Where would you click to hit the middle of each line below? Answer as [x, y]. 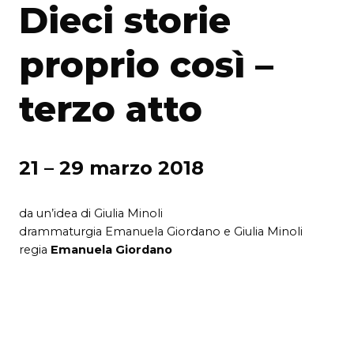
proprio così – [146, 64]
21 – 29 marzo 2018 [111, 168]
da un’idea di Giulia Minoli [91, 213]
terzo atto [111, 108]
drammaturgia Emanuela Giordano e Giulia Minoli [161, 231]
